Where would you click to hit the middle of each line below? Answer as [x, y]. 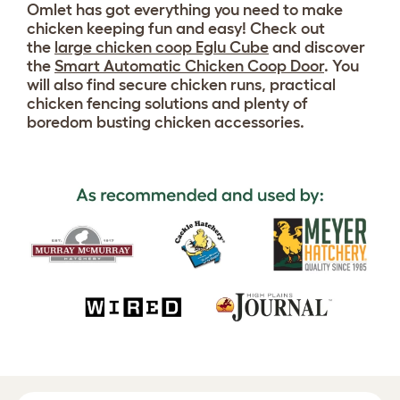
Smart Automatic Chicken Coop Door [189, 67]
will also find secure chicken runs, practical [181, 85]
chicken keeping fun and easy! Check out [176, 29]
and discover [319, 48]
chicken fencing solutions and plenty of [167, 104]
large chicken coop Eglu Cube [162, 48]
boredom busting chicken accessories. [166, 123]
